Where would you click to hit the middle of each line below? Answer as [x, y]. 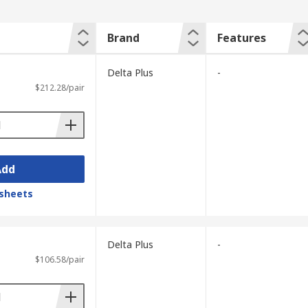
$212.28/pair [59, 88]
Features [241, 38]
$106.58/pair [59, 260]
